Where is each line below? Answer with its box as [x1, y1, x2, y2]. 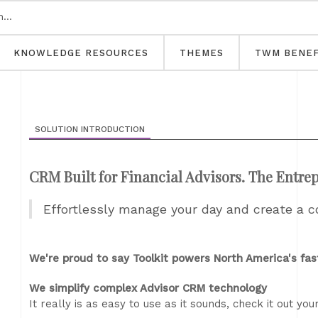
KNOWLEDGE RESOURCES [13, 48, 148, 58]
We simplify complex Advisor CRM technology [29, 282, 267, 295]
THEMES [180, 48, 224, 58]
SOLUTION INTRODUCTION [35, 124, 145, 134]
